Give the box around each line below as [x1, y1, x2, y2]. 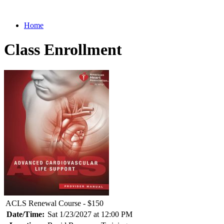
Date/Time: [6, 209, 44, 218]
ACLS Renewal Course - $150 [5, 198, 103, 207]
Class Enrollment [4, 40, 122, 59]
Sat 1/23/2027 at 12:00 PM [47, 209, 132, 218]
